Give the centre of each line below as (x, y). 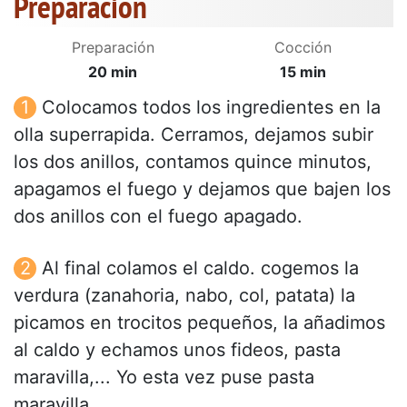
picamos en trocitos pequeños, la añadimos (199, 323)
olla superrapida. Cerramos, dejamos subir (194, 135)
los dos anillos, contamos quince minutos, (193, 162)
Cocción (303, 48)
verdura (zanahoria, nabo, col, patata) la (184, 296)
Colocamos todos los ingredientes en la (211, 108)
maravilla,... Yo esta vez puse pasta (164, 377)
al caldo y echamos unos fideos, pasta (177, 350)
